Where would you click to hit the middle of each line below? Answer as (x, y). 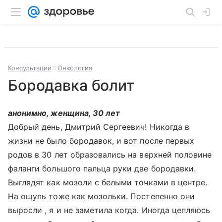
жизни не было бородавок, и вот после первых (101, 141)
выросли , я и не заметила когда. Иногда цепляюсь (109, 210)
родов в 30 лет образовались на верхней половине (110, 155)
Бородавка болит (71, 85)
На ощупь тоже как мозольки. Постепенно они (102, 196)
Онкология (75, 68)
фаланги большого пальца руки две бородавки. (102, 168)
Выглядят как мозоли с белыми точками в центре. (108, 182)
